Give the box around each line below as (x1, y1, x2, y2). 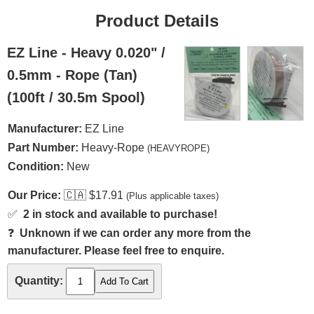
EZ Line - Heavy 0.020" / (7, 45, 165, 60)
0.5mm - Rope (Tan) (7, 67, 137, 83)
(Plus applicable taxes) (126, 191, 219, 201)
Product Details (95, 11, 219, 30)
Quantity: (15, 275, 63, 287)
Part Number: (8, 142, 78, 153)
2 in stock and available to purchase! (23, 208, 217, 220)
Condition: (8, 161, 64, 172)
